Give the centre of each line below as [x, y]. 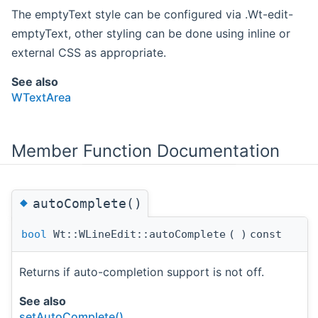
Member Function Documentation [146, 151]
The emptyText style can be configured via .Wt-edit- [152, 15]
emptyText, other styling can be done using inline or [151, 34]
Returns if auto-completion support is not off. [142, 272]
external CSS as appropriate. [89, 53]
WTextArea [41, 98]
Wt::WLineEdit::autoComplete [136, 235]
